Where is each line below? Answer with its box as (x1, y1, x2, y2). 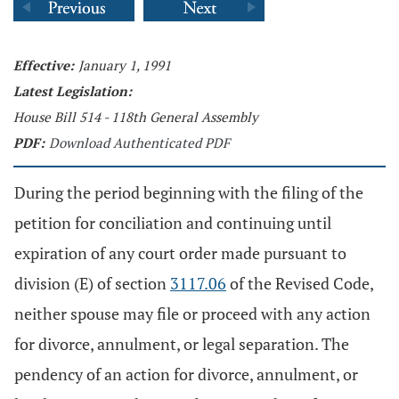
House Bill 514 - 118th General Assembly (13, 108, 258, 126)
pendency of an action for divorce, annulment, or (14, 363, 358, 385)
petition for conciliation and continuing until (14, 212, 331, 233)
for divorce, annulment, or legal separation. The (14, 333, 349, 354)
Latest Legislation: (13, 82, 132, 100)
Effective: (13, 56, 74, 74)
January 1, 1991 (78, 56, 171, 74)
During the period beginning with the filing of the (14, 182, 363, 203)
